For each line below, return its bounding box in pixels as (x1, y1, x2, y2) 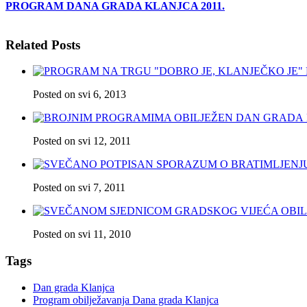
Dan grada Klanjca (33, 281, 114, 293)
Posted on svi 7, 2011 (33, 182, 125, 194)
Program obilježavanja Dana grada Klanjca (33, 293, 219, 306)
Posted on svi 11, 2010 (33, 228, 131, 241)
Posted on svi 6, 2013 (33, 88, 126, 101)
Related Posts (5, 37, 80, 52)
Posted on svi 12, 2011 (33, 135, 131, 147)
